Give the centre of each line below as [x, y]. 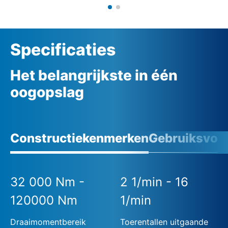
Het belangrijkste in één [94, 75]
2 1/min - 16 [154, 182]
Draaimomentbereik [48, 222]
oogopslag [47, 92]
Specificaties [63, 49]
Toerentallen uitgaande [164, 222]
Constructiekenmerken [79, 138]
